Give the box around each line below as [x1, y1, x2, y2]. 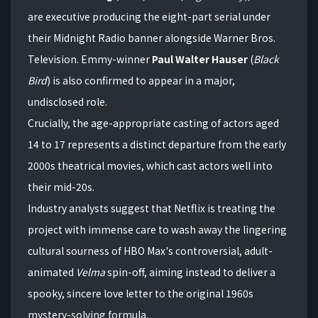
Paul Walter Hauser [152, 51, 248, 66]
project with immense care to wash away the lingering [28, 221, 287, 236]
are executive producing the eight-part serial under [28, 9, 270, 23]
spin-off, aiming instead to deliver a [105, 264, 275, 279]
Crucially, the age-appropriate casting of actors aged [28, 115, 279, 130]
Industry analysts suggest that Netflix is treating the [28, 200, 275, 215]
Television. [28, 51, 81, 66]
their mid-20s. [28, 179, 94, 194]
